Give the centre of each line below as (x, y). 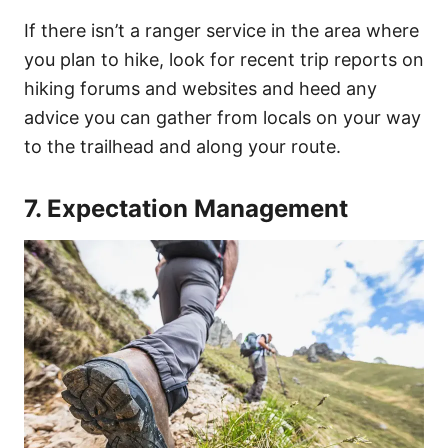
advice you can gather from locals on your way (222, 117)
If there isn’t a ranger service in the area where (221, 30)
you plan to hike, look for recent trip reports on (224, 59)
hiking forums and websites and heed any (200, 88)
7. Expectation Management (186, 208)
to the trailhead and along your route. (182, 146)
